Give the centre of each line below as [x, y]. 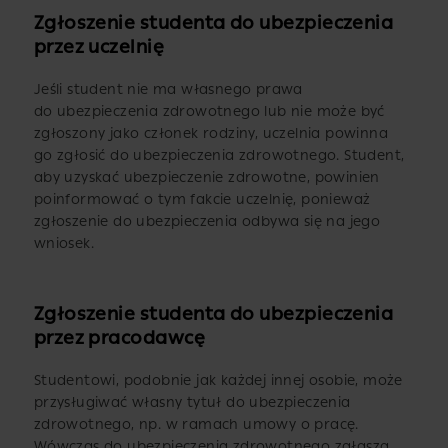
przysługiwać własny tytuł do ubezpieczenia [192, 402]
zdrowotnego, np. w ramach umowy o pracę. [196, 424]
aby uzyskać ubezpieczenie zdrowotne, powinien [206, 178]
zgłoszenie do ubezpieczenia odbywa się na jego [207, 222]
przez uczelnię [99, 47]
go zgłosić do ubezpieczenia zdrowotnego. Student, [219, 156]
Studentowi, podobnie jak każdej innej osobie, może [218, 380]
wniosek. [63, 244]
